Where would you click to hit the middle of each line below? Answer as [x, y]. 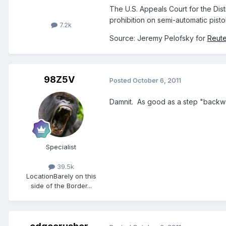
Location [40, 176]
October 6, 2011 [157, 80]
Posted [121, 80]
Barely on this [75, 176]
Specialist [61, 147]
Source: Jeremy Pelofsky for [158, 38]
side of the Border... [61, 186]
